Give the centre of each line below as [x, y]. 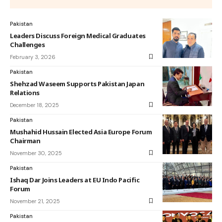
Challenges [28, 44]
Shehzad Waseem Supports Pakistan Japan [77, 83]
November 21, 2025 [35, 201]
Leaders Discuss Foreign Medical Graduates [78, 35]
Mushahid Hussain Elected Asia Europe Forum [81, 132]
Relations [25, 92]
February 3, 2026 [33, 57]
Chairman [25, 140]
